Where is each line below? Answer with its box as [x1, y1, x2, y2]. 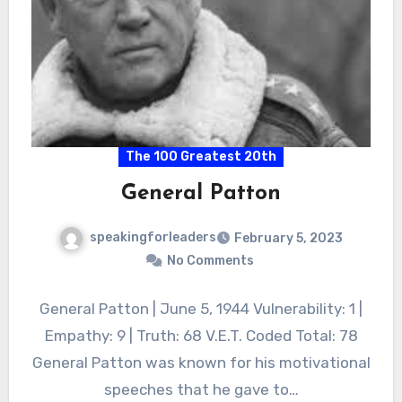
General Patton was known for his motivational [31, 353, 371, 371]
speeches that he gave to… [103, 380, 299, 398]
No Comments [166, 252, 254, 268]
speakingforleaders [90, 229, 216, 245]
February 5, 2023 [234, 230, 343, 246]
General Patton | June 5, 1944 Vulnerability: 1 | [39, 299, 363, 318]
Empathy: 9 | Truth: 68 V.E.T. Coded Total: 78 [44, 326, 358, 345]
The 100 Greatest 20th [126, 148, 276, 164]
